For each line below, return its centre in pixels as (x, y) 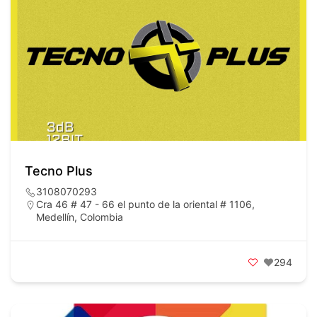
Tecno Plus (59, 171)
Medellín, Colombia (80, 217)
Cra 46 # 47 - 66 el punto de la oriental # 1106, (145, 204)
